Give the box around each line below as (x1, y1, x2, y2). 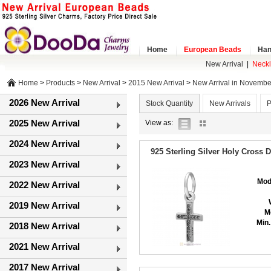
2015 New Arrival (128, 79, 184, 87)
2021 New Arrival (9, 241, 80, 252)
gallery (230, 118, 252, 126)
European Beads (184, 45, 241, 54)
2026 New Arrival (9, 97, 80, 108)
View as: (145, 119, 173, 127)
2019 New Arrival (9, 200, 80, 211)
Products (46, 79, 75, 87)
